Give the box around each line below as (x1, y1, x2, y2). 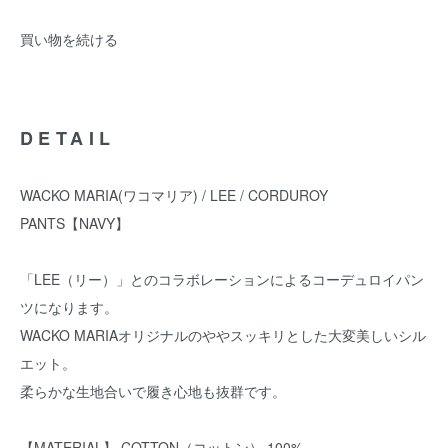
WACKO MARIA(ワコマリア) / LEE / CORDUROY (20, 185, 328, 205)
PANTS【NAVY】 (20, 213, 129, 233)
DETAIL (20, 125, 116, 151)
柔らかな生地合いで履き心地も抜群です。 (20, 381, 286, 401)
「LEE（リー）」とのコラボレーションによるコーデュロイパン (20, 269, 424, 289)
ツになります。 (20, 297, 118, 317)
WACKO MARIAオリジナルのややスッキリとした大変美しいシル (20, 325, 426, 345)
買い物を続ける (20, 29, 118, 49)
